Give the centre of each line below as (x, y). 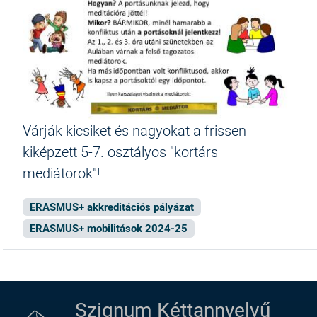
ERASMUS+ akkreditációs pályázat (111, 206)
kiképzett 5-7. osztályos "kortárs (120, 151)
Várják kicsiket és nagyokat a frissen (134, 130)
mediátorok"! (62, 172)
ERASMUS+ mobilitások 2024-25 (108, 228)
